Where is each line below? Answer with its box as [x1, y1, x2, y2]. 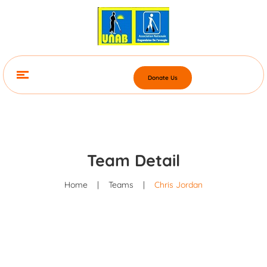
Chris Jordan [154, 179, 203, 190]
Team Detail [87, 150, 180, 170]
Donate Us [148, 74, 178, 82]
